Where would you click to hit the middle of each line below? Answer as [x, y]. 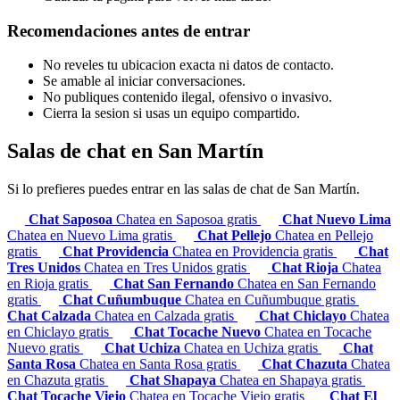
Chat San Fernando [175, 284]
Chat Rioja [307, 268]
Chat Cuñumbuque [124, 300]
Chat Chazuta [306, 364]
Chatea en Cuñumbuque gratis [272, 300]
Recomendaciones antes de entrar [129, 30]
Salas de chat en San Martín [135, 151]
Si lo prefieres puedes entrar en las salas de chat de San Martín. [183, 189]
